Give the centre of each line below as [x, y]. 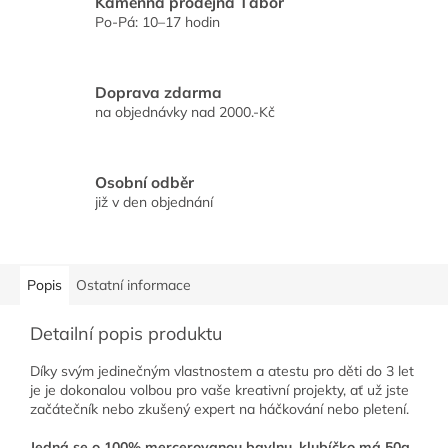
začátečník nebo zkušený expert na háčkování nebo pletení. [219, 409]
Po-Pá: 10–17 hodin [157, 21]
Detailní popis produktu [126, 334]
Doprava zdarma [158, 92]
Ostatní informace [133, 285]
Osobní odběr [144, 182]
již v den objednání [154, 201]
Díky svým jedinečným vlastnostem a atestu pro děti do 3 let [222, 371]
